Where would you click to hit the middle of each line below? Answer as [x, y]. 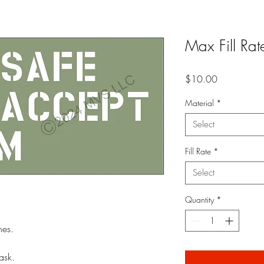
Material [199, 103]
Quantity [199, 199]
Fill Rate [198, 151]
